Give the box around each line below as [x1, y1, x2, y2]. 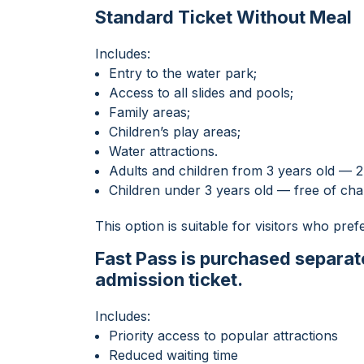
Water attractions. [109, 143, 218, 159]
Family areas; [109, 104, 190, 120]
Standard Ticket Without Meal [95, 6, 352, 28]
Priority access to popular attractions [109, 327, 338, 344]
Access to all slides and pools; [109, 84, 293, 101]
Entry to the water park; [109, 65, 257, 81]
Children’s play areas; [109, 123, 240, 140]
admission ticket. [95, 269, 243, 290]
